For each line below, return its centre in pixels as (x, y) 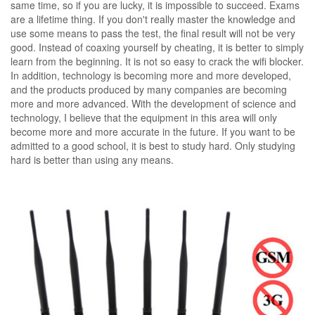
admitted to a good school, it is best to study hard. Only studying (153, 146)
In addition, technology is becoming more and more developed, (151, 75)
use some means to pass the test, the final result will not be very (153, 33)
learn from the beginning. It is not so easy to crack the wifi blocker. (157, 61)
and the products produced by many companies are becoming (149, 89)
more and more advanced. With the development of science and (153, 103)
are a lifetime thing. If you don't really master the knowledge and (153, 19)
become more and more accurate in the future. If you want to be (153, 131)
